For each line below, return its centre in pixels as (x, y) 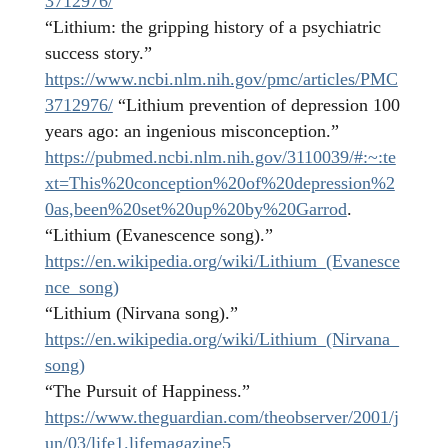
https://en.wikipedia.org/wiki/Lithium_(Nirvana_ (221, 339)
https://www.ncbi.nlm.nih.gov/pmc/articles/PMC (221, 79)
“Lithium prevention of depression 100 (258, 105)
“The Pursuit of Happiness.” (147, 391)
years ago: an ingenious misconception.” (191, 131)
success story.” (98, 53)
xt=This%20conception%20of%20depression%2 (219, 183)
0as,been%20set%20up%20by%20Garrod (195, 209)
